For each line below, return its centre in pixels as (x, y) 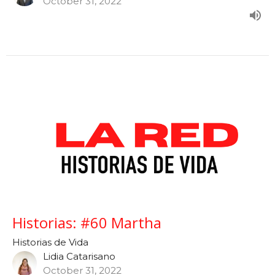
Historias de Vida (50, 242)
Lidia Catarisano (79, 256)
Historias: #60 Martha (87, 222)
